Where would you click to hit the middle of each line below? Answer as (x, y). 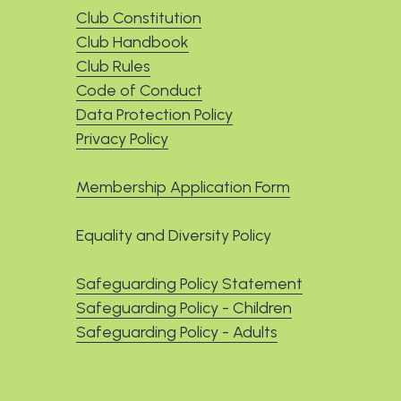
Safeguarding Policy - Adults (176, 320)
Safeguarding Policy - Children (183, 296)
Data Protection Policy (154, 102)
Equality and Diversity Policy (173, 223)
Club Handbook (132, 30)
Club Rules (113, 54)
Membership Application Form (183, 175)
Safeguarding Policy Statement (189, 272)
